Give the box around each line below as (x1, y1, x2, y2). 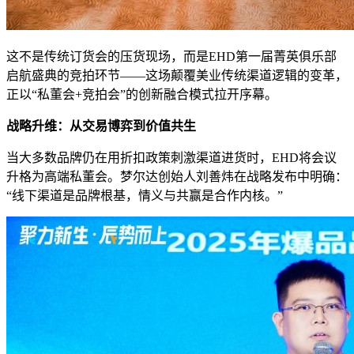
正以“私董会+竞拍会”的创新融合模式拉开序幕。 (6, 88, 277, 102)
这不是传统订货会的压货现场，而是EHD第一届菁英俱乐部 (6, 50, 337, 64)
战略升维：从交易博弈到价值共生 (6, 119, 196, 134)
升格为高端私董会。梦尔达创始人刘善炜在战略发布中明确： (6, 170, 348, 184)
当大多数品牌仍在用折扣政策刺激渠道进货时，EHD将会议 (6, 151, 337, 165)
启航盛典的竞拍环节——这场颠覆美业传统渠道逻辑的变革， (6, 69, 348, 83)
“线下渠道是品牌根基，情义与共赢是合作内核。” (6, 189, 283, 203)
